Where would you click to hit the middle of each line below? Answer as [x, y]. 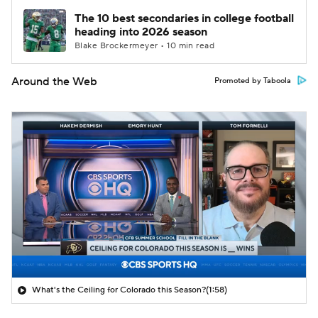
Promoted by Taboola [253, 81]
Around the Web [54, 82]
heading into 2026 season [141, 32]
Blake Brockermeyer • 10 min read [145, 46]
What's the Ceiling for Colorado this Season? [119, 290]
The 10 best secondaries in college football [184, 18]
